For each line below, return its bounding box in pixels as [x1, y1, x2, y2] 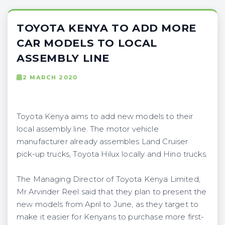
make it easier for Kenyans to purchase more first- [17, 212, 204, 221]
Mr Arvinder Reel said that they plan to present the [17, 187, 207, 196]
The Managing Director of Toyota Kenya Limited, [17, 174, 200, 184]
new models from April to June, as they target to [17, 199, 199, 209]
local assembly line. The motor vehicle [17, 124, 159, 134]
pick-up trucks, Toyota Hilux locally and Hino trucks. [17, 149, 207, 159]
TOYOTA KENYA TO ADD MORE [17, 21, 196, 34]
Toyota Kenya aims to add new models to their [17, 111, 193, 121]
